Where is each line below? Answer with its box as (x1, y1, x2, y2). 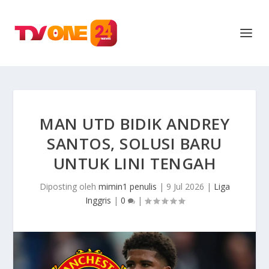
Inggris (85, 195, 111, 206)
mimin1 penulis (98, 181, 157, 192)
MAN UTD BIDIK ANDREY (40, 113, 229, 134)
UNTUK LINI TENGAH (53, 153, 216, 174)
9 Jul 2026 (166, 181, 204, 192)
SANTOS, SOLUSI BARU (47, 133, 222, 154)
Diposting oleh (39, 181, 98, 192)
